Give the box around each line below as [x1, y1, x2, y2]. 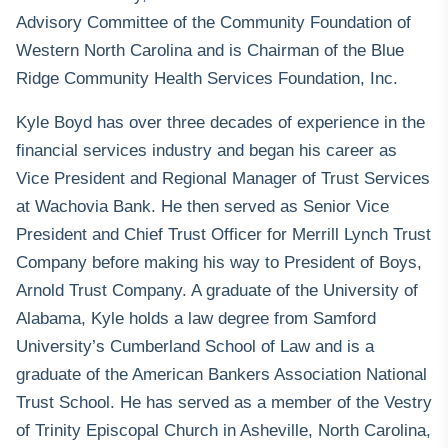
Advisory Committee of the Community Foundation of [16, 13, 411, 33]
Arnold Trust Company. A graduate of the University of [16, 281, 418, 301]
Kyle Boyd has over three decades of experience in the [16, 113, 425, 133]
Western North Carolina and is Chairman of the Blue [16, 41, 404, 61]
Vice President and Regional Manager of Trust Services [16, 169, 430, 189]
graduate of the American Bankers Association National [16, 365, 427, 385]
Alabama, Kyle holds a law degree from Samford [16, 309, 376, 329]
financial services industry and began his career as [16, 141, 397, 161]
